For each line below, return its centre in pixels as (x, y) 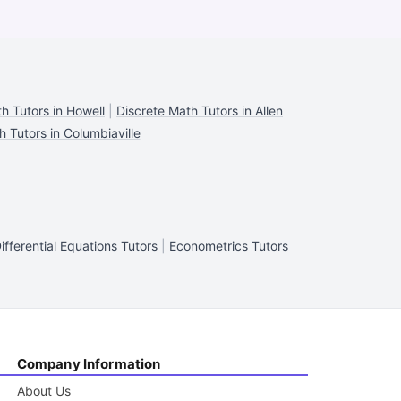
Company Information (89, 364)
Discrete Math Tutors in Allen (200, 111)
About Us (43, 391)
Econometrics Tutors (229, 246)
